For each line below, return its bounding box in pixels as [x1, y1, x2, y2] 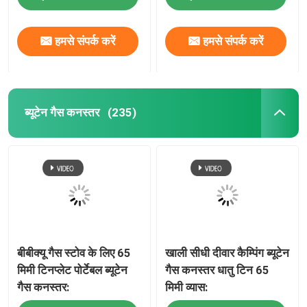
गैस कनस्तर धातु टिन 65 [165, 263, 270, 277]
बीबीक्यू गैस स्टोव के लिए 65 [17, 246, 132, 260]
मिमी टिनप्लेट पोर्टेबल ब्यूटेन [17, 263, 128, 277]
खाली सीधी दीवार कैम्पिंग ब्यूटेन [165, 246, 290, 260]
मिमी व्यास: [165, 280, 208, 294]
